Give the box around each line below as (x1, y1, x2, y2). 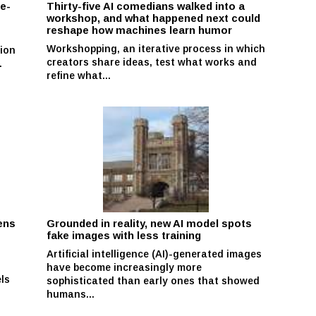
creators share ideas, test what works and (47, 56, 257, 68)
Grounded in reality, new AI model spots (47, 217, 253, 229)
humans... (47, 288, 95, 300)
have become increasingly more (47, 261, 202, 273)
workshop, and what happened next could (47, 12, 261, 24)
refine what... (47, 69, 111, 81)
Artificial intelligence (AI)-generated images (47, 248, 262, 260)
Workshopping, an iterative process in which (47, 42, 266, 54)
